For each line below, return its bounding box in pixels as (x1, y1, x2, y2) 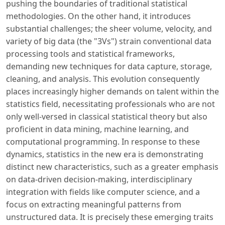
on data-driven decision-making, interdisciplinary (6, 173, 192, 185)
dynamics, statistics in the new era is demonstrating (6, 148, 203, 160)
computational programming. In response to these (6, 136, 200, 147)
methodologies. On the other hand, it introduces (6, 10, 191, 22)
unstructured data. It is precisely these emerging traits (6, 211, 213, 222)
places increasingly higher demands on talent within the (6, 85, 219, 97)
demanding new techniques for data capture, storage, (6, 60, 212, 72)
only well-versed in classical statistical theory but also (6, 110, 207, 122)
